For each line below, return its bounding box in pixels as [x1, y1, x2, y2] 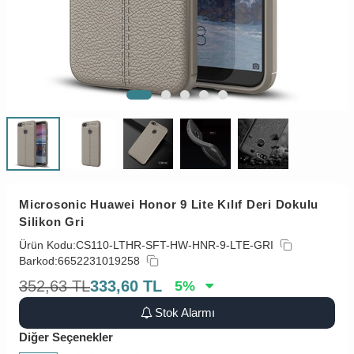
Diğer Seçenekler [19, 330, 113, 344]
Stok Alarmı [155, 305, 216, 319]
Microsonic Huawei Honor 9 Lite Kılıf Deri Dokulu [19, 197, 318, 211]
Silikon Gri [19, 214, 85, 228]
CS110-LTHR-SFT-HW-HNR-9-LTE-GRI [76, 238, 273, 251]
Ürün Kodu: [19, 238, 76, 251]
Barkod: [19, 254, 58, 267]
